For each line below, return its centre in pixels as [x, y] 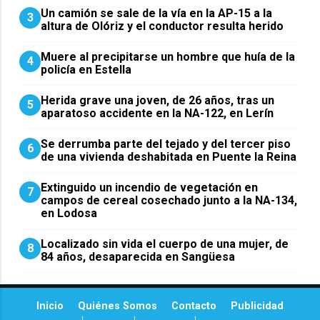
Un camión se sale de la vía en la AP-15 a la [157, 13]
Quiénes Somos [117, 306]
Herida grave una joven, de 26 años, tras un [158, 100]
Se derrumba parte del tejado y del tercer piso [166, 144]
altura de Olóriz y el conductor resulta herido [162, 26]
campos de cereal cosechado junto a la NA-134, [169, 200]
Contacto [194, 306]
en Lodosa [69, 213]
